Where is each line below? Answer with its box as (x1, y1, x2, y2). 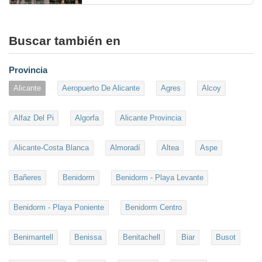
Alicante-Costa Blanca (13, 143, 89, 153)
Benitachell (123, 233, 160, 242)
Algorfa (75, 113, 99, 123)
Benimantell (13, 233, 53, 242)
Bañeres (13, 173, 42, 182)
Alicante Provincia (120, 113, 181, 123)
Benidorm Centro (125, 203, 182, 212)
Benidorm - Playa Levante (116, 173, 204, 182)
